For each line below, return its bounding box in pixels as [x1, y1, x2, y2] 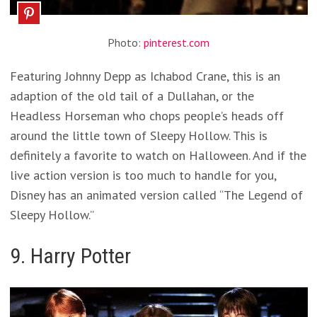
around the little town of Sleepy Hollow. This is [9, 127, 267, 144]
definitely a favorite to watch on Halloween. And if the [9, 147, 306, 163]
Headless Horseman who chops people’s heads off [9, 108, 284, 124]
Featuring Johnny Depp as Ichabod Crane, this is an [9, 68, 280, 84]
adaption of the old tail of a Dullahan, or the [9, 88, 254, 104]
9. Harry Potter [9, 243, 131, 268]
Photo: [108, 35, 144, 50]
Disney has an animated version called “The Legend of [9, 187, 303, 203]
